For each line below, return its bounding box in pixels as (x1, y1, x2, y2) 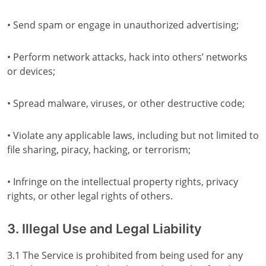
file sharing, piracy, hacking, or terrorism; (7, 143, 191, 156)
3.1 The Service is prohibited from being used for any (7, 249, 243, 262)
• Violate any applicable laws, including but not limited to (7, 129, 259, 142)
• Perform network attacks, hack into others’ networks (7, 50, 248, 64)
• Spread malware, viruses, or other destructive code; (7, 97, 245, 110)
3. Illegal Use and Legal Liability (7, 221, 202, 236)
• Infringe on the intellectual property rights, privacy (7, 175, 238, 188)
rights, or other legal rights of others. (7, 189, 173, 202)
